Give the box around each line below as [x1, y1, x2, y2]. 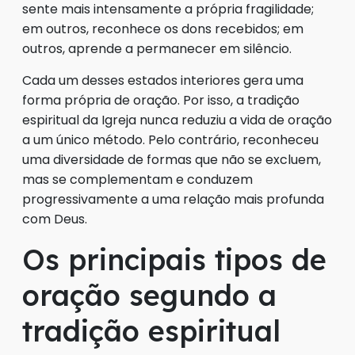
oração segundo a [22, 277, 277, 314]
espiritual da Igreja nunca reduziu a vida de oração [22, 111, 332, 130]
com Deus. [22, 210, 87, 229]
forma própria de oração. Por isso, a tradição [22, 91, 300, 110]
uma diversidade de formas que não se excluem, [22, 151, 321, 170]
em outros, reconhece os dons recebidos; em [22, 20, 303, 39]
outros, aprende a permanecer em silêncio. [22, 40, 292, 59]
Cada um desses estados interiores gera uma [22, 71, 303, 90]
